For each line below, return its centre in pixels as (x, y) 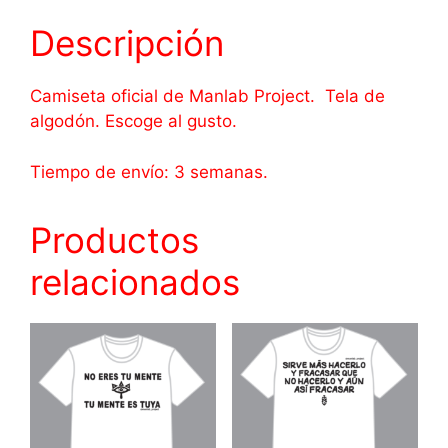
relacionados (135, 281)
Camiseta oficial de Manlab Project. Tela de (207, 96)
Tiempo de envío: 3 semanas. (149, 171)
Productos (114, 239)
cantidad (64, 21)
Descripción (127, 43)
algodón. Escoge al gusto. (133, 121)
